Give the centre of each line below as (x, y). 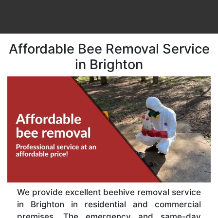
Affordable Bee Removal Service (109, 49)
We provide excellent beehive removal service (109, 192)
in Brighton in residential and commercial (109, 205)
